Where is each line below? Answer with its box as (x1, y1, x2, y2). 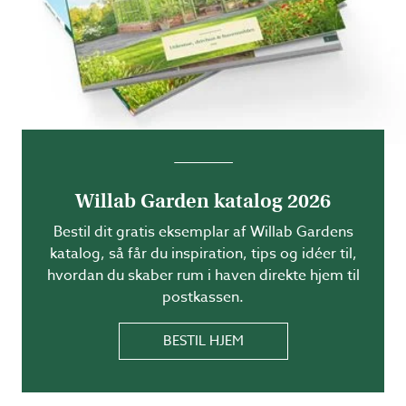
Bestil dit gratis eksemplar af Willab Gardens (53, 221, 353, 243)
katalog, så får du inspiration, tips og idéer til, (49, 243, 357, 265)
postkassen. (162, 286, 244, 308)
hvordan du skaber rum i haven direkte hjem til (46, 265, 360, 286)
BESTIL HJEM (162, 331, 244, 351)
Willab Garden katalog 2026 (75, 188, 331, 213)
